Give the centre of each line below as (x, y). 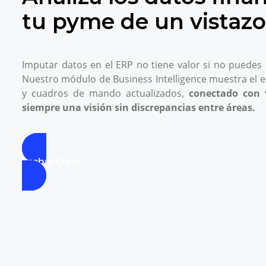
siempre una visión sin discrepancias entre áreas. (139, 107)
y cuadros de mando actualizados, (105, 93)
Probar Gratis (52, 161)
